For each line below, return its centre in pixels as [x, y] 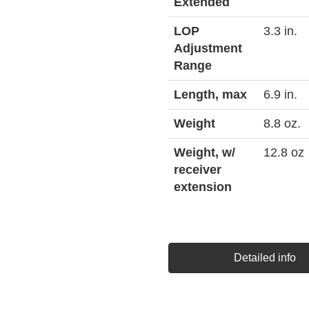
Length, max [210, 94]
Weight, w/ [205, 152]
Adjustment [208, 48]
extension [203, 187]
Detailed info [265, 258]
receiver [198, 170]
